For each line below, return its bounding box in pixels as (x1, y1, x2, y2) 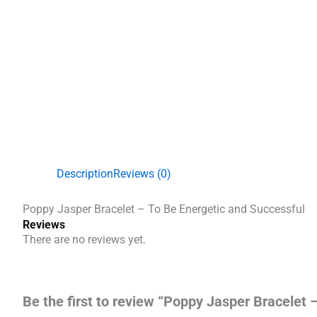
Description (57, 167, 113, 180)
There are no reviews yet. (23, 233, 146, 246)
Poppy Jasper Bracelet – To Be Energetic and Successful (23, 202, 305, 216)
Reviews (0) (113, 167, 171, 180)
